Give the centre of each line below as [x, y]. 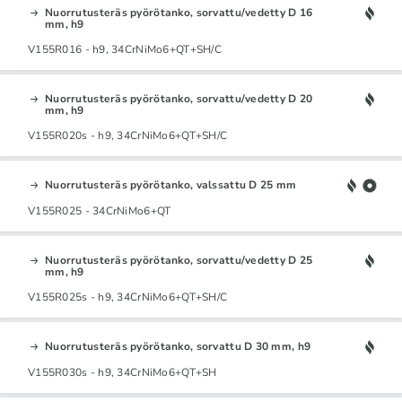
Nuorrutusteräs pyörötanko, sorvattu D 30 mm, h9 [178, 346]
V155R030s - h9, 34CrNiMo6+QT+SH [122, 372]
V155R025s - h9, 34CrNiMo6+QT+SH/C [128, 297]
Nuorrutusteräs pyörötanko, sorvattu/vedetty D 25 [179, 260]
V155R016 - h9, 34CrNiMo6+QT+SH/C [125, 49]
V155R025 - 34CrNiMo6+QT [100, 210]
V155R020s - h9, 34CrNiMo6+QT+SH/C [128, 135]
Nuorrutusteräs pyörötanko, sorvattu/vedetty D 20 [179, 98]
